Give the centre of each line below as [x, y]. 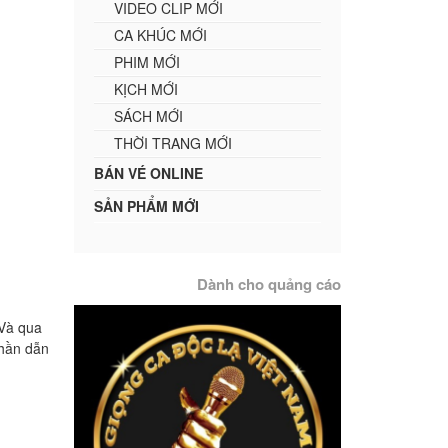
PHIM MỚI [146, 61]
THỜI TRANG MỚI [172, 142]
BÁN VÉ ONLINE [148, 172]
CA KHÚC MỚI [160, 34]
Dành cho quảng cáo [269, 283]
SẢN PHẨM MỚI [146, 205]
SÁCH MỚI [148, 115]
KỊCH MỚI [145, 88]
